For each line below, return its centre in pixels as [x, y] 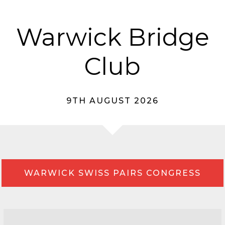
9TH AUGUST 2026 [113, 101]
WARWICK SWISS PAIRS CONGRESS [113, 173]
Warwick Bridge [113, 37]
